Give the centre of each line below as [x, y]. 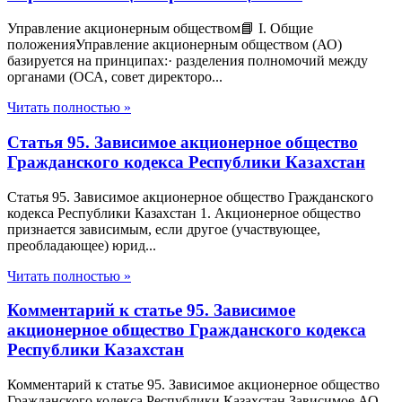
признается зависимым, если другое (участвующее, [164, 229]
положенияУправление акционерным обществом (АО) [175, 45]
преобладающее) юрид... [82, 245]
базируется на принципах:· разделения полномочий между [188, 61]
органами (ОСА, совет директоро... [115, 77]
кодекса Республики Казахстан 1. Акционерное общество [184, 213]
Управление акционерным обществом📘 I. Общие [160, 29]
